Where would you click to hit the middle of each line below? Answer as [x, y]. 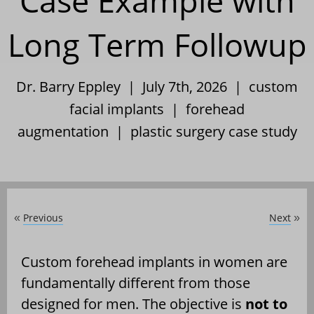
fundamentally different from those [136, 282]
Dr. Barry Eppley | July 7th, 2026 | [132, 86]
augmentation [63, 131]
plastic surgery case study [213, 131]
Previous [43, 217]
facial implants [117, 109]
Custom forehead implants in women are [154, 261]
